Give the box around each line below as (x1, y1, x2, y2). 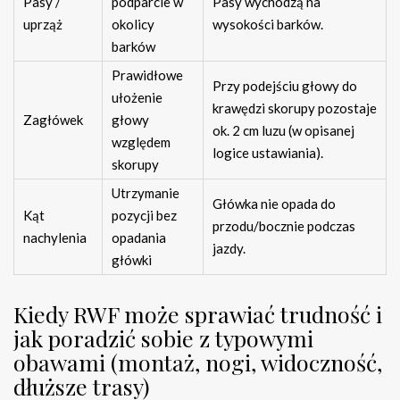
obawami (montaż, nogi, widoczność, (13, 347, 382, 378)
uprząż (23, 16, 62, 33)
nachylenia (23, 229, 87, 246)
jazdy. (212, 240, 246, 257)
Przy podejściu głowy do (212, 78, 357, 95)
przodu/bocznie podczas (212, 218, 355, 235)
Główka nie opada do (212, 196, 336, 212)
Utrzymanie (112, 185, 179, 202)
